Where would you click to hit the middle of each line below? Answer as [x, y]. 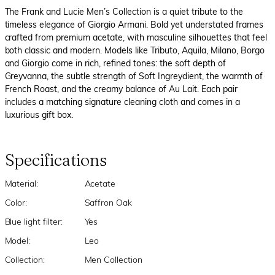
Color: [16, 203]
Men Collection [114, 261]
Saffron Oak [108, 203]
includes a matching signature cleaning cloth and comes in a [122, 103]
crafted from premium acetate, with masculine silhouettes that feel [136, 38]
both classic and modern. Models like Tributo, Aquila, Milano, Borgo [134, 51]
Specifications [56, 160]
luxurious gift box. [39, 116]
